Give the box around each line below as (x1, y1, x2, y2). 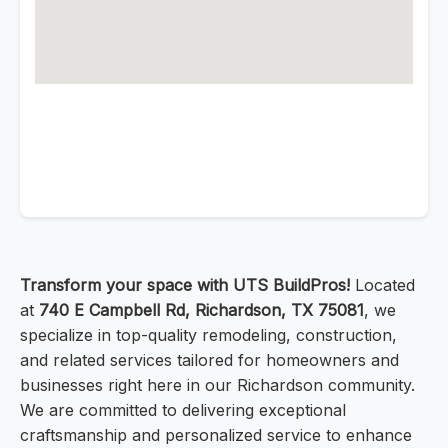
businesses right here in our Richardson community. (20, 375, 415, 396)
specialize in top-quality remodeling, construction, (20, 325, 397, 346)
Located (350, 275, 415, 296)
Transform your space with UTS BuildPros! (20, 275, 350, 296)
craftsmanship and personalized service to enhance (20, 425, 412, 446)
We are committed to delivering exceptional (20, 400, 346, 421)
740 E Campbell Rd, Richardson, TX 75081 (39, 300, 364, 321)
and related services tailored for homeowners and (20, 350, 399, 371)
